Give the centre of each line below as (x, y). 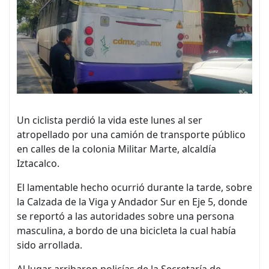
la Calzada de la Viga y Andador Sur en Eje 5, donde (132, 201)
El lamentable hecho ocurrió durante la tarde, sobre (134, 187)
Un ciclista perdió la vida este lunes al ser (110, 120)
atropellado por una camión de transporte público (131, 134)
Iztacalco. (38, 163)
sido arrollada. (50, 245)
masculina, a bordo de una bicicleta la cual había (126, 230)
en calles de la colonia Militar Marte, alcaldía (116, 149)
